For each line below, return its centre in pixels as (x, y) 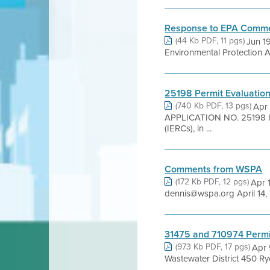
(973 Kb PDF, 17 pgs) (213, 246)
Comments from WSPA (214, 169)
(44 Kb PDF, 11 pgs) (210, 40)
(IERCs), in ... (188, 128)
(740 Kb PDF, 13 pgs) (214, 105)
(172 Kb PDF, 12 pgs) (212, 181)
